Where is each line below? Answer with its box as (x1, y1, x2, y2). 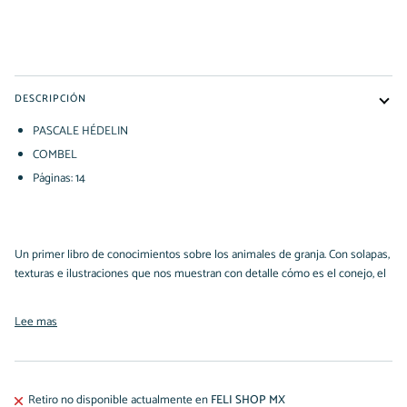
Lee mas (15, 312, 57, 332)
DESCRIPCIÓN (15, 89, 86, 107)
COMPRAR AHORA (156, 13, 251, 31)
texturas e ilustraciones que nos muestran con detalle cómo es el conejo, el (15, 263, 386, 283)
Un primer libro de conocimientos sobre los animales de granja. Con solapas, (15, 244, 390, 264)
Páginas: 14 (33, 169, 85, 189)
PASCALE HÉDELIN (33, 121, 128, 141)
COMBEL (33, 144, 77, 164)
